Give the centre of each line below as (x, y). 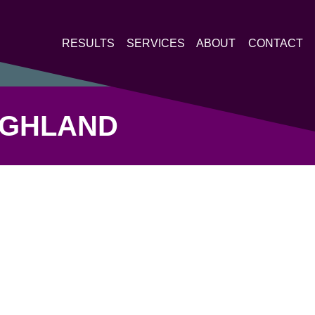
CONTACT (276, 43)
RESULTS (88, 43)
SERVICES (156, 43)
